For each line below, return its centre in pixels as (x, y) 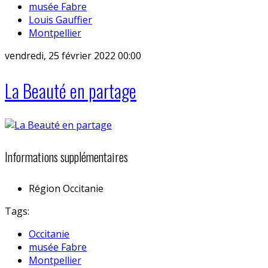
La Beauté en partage (71, 90)
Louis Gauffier (60, 19)
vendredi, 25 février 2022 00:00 (73, 55)
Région (45, 188)
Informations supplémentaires (66, 157)
